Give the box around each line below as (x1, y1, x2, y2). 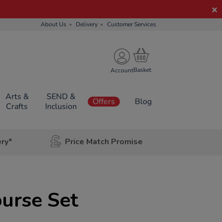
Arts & (5, 91, 29, 102)
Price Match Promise (64, 136, 143, 147)
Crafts (6, 101, 28, 112)
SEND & (46, 91, 75, 102)
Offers (93, 96, 115, 107)
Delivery (76, 20, 98, 28)
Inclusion (45, 101, 77, 112)
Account (111, 66, 133, 74)
